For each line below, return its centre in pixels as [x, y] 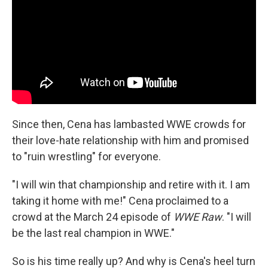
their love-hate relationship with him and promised [130, 140]
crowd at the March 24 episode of [92, 217]
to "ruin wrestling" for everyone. [86, 156]
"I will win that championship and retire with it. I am [131, 184]
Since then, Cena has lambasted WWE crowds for [129, 124]
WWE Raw [197, 217]
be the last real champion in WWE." [93, 233]
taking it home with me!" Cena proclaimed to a [120, 200]
